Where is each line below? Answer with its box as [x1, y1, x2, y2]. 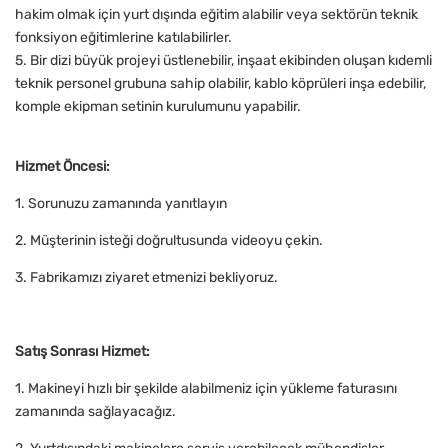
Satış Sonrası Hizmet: [15, 343, 150, 361]
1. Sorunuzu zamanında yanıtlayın [15, 195, 227, 213]
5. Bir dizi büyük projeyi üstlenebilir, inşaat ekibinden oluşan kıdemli [15, 52, 432, 70]
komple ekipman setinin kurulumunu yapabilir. [15, 98, 301, 116]
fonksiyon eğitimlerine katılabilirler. [15, 29, 232, 47]
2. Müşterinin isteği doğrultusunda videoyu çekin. [15, 232, 323, 250]
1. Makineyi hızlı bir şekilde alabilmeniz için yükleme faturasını [15, 380, 397, 398]
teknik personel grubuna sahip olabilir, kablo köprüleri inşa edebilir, [15, 75, 426, 93]
